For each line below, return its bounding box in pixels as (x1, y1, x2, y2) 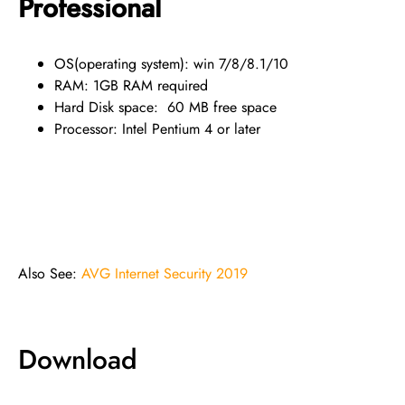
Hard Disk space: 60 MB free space (54, 97, 277, 118)
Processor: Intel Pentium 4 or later (54, 118, 260, 140)
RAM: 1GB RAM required (54, 75, 208, 97)
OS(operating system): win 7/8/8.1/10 (54, 53, 288, 75)
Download (18, 340, 137, 380)
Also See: (18, 263, 81, 285)
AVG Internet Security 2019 (81, 263, 248, 285)
